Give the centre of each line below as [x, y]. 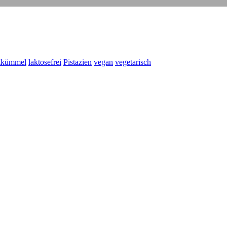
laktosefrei [45, 62]
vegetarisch [133, 62]
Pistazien [78, 62]
